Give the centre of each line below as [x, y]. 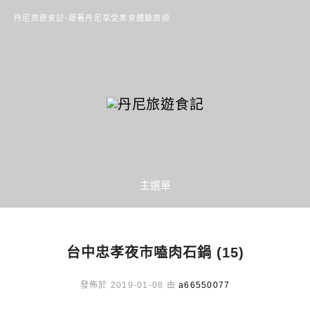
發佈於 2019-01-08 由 [129, 285]
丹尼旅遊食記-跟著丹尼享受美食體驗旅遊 [92, 18]
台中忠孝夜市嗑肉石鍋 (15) [155, 253]
